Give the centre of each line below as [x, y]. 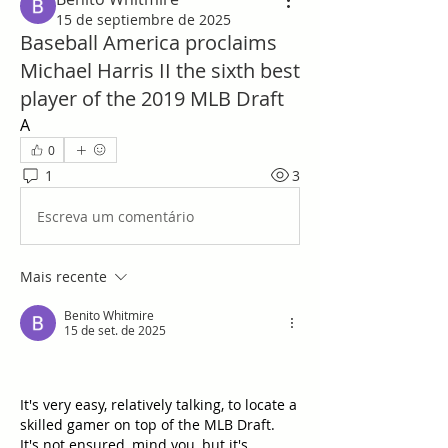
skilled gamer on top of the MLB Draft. [151, 424]
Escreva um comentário [115, 216]
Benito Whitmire [109, 315]
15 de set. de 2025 [115, 330]
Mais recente [63, 276]
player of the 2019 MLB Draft [152, 98]
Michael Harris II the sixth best [160, 70]
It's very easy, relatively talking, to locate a [158, 404]
